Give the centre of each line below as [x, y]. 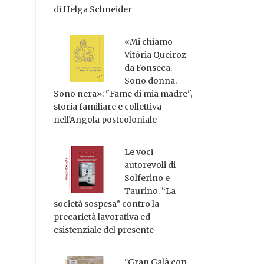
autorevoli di [150, 165]
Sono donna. [151, 81]
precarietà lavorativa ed [102, 217]
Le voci [139, 152]
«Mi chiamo [149, 42]
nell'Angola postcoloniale [105, 120]
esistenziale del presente [104, 230]
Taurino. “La [150, 191]
